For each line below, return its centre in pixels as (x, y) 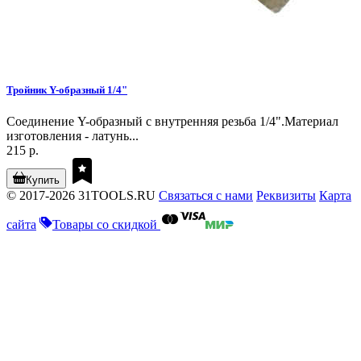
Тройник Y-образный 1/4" (67, 90)
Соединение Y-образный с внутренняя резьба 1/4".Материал (172, 122)
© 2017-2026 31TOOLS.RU (81, 196)
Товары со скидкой (106, 225)
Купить (43, 180)
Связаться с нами (206, 196)
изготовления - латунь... (73, 136)
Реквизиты (286, 196)
